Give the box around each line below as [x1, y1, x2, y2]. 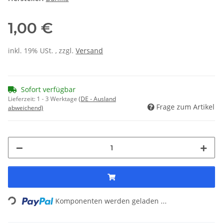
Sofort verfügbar [21, 85, 76, 95]
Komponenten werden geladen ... [55, 196, 167, 206]
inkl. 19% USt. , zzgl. [8, 46, 76, 56]
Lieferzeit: [8, 95, 37, 104]
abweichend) [8, 104, 43, 112]
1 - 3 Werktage [37, 95, 79, 104]
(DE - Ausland [79, 95, 116, 104]
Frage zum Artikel [156, 102, 215, 112]
